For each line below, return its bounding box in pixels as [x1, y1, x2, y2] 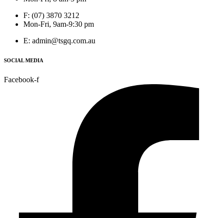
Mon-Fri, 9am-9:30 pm [23, 20, 94, 29]
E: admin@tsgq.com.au [23, 36, 95, 45]
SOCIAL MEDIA [4, 57, 43, 64]
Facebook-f [4, 75, 39, 84]
